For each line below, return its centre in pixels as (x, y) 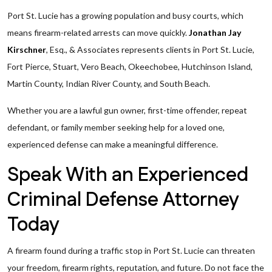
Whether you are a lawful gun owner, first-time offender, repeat (127, 110)
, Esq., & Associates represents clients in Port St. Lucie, (150, 49)
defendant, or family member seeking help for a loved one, (116, 127)
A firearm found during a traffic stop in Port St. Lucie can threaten (131, 250)
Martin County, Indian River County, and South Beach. (109, 83)
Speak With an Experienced (128, 175)
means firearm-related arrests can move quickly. (98, 32)
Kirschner (27, 49)
